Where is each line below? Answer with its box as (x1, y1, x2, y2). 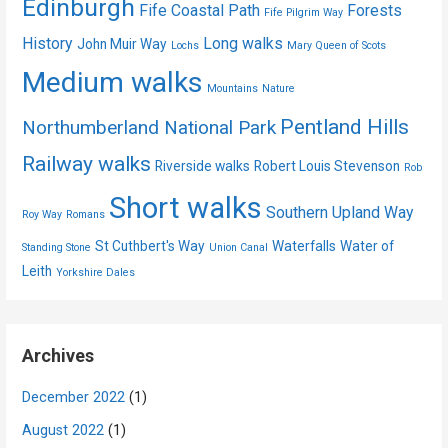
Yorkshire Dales (56, 265, 136, 279)
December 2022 (22, 388, 126, 406)
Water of (340, 237, 395, 254)
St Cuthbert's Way (95, 237, 206, 254)
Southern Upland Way (266, 202, 415, 222)
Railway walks (22, 150, 152, 176)
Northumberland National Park (22, 115, 277, 139)
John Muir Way (77, 35, 168, 52)
